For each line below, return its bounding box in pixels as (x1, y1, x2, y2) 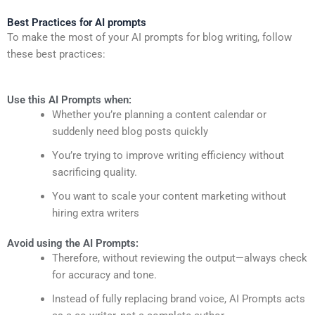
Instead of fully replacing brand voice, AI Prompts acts (51, 292, 305, 305)
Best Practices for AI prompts (7, 16, 146, 30)
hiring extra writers (51, 206, 139, 219)
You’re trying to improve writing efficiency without (51, 148, 284, 162)
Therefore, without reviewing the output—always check (51, 251, 307, 264)
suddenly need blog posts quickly (51, 124, 208, 138)
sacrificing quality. (51, 165, 137, 179)
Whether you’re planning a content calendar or (51, 108, 266, 121)
